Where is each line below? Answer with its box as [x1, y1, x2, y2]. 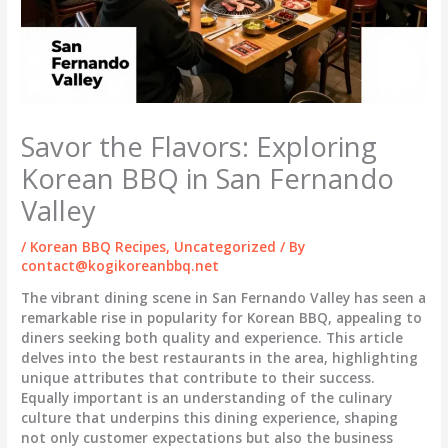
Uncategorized [174, 236, 277, 256]
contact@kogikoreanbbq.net [21, 255, 220, 275]
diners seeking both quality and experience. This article [21, 328, 404, 348]
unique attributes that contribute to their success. [21, 368, 376, 388]
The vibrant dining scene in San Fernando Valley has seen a [21, 288, 427, 308]
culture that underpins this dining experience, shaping [21, 408, 399, 428]
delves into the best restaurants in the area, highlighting [21, 348, 419, 368]
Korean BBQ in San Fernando [21, 159, 395, 197]
